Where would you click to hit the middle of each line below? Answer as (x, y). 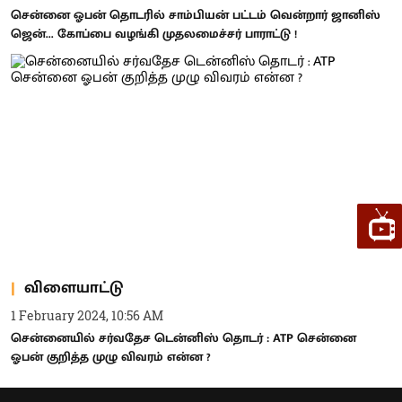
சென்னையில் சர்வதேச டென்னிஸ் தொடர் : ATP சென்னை (184, 338)
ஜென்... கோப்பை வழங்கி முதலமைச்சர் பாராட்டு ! (154, 33)
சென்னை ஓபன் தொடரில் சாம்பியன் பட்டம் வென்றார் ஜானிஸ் (196, 14)
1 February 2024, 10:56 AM (87, 315)
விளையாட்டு (74, 288)
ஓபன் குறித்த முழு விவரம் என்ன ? (111, 357)
